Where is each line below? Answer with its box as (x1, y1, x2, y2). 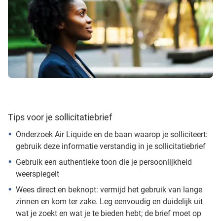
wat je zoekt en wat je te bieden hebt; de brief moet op (16, 208, 201, 218)
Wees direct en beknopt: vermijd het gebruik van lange (16, 184, 202, 194)
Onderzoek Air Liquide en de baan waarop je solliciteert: (16, 129, 208, 139)
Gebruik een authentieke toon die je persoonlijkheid (16, 157, 192, 167)
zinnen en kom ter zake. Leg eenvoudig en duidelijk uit (16, 196, 203, 206)
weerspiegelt (16, 169, 59, 179)
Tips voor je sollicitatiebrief (8, 111, 112, 122)
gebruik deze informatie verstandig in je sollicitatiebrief (16, 141, 206, 151)
